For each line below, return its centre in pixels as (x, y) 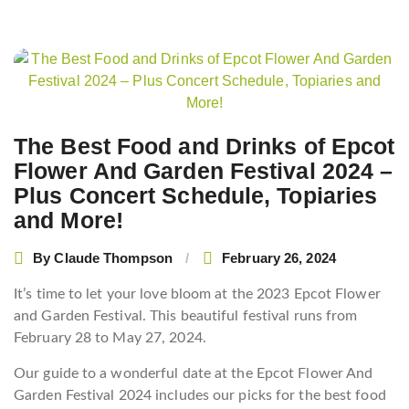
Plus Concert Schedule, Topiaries (196, 195)
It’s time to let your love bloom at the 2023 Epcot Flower (197, 294)
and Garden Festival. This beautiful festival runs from (186, 316)
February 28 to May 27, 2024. (110, 338)
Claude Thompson (113, 257)
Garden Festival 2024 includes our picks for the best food (200, 395)
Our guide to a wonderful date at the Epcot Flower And (194, 373)
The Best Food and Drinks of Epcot (204, 146)
